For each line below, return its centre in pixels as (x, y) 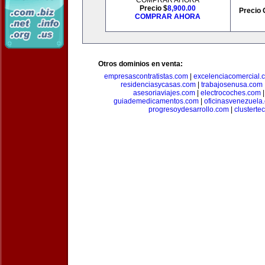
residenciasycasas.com (158, 85)
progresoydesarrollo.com (189, 109)
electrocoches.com (230, 93)
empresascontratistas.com (146, 76)
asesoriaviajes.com (164, 93)
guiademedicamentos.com (156, 101)
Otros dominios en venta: (140, 64)
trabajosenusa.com (232, 85)
